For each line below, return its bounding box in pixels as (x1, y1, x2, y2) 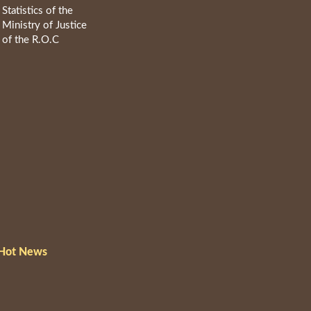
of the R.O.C (1, 35, 59, 46)
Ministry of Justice (1, 20, 87, 31)
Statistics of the (1, 6, 73, 17)
